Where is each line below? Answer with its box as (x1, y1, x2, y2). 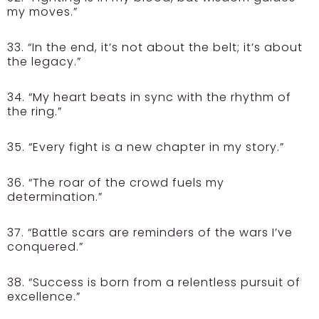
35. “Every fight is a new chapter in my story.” (7, 139, 284, 156)
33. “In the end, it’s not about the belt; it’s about (7, 39, 303, 56)
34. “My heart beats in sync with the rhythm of (7, 89, 291, 106)
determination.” (7, 189, 103, 206)
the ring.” (7, 103, 62, 120)
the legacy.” (7, 53, 81, 70)
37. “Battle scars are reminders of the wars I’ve (7, 224, 293, 241)
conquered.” (7, 239, 83, 256)
